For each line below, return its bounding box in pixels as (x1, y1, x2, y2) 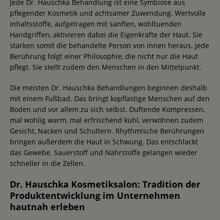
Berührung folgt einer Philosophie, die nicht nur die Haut (10, 51, 198, 61)
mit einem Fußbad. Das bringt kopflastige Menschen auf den (10, 93, 210, 103)
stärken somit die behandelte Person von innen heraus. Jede (10, 40, 209, 50)
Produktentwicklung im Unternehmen (10, 189, 180, 201)
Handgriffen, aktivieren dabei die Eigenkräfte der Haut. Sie (10, 29, 202, 39)
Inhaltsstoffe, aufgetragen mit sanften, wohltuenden (10, 19, 182, 28)
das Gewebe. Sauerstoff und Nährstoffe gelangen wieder (10, 147, 197, 157)
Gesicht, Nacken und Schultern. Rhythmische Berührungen (10, 126, 204, 136)
